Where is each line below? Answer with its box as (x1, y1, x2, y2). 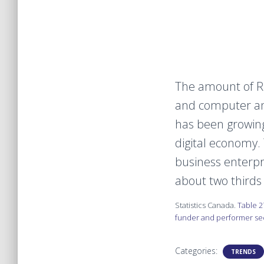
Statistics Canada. (175, 199, 237, 210)
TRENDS (231, 247, 256, 256)
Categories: (175, 245, 220, 256)
